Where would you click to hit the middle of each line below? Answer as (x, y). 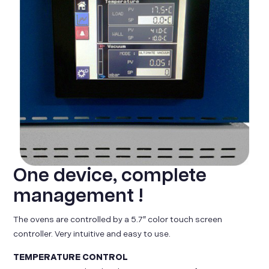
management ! (79, 196)
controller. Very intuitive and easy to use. (92, 234)
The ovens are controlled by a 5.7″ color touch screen (118, 220)
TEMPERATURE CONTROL (71, 257)
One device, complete (110, 176)
